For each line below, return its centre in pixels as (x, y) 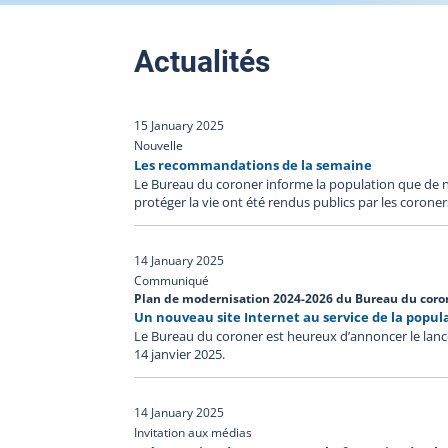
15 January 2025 (179, 125)
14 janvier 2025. (180, 354)
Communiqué (172, 280)
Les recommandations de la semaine (253, 165)
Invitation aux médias (193, 432)
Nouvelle (159, 145)
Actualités (202, 61)
